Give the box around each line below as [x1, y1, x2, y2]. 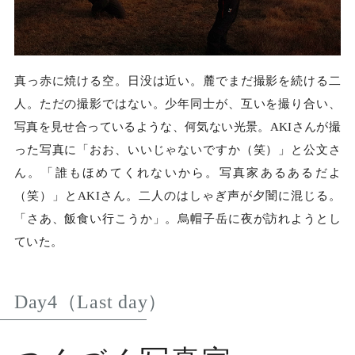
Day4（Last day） [13, 292, 167, 313]
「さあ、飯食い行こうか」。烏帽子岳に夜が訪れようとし [13, 212, 342, 225]
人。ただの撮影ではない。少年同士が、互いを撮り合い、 [13, 97, 342, 110]
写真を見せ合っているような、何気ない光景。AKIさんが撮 [13, 120, 342, 133]
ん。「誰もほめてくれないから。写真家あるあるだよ [13, 166, 342, 179]
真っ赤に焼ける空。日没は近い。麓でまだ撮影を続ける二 [13, 74, 342, 87]
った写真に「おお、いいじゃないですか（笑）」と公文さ [13, 143, 342, 156]
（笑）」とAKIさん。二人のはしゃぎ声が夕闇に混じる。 [13, 189, 342, 202]
